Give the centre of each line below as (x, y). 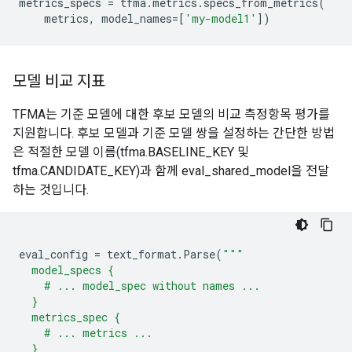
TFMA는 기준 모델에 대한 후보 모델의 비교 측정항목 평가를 (171, 114)
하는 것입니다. (51, 190)
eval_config (53, 254)
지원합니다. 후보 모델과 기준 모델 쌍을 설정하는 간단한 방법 (174, 133)
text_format (142, 254)
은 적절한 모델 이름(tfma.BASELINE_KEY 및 (131, 152)
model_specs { (66, 270)
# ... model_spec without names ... (139, 286)
